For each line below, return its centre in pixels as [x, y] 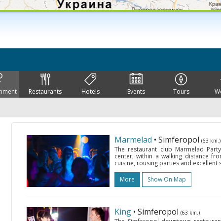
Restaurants [45, 92]
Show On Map [167, 179]
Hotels [91, 92]
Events [136, 92]
